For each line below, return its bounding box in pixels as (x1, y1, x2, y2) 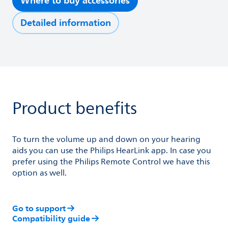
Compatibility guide (12, 211, 90, 225)
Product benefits (12, 95, 137, 122)
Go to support (12, 201, 66, 215)
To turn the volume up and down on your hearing (12, 133, 201, 146)
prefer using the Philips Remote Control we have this (12, 155, 210, 168)
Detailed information (20, 15, 111, 31)
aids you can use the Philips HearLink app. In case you (12, 144, 211, 157)
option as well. (12, 166, 67, 180)
